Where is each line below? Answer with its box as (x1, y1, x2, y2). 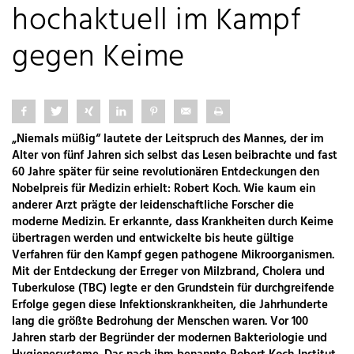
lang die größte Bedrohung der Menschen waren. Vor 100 (12, 311, 308, 331)
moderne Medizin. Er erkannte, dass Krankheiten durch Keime (12, 212, 333, 232)
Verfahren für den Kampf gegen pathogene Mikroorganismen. (12, 245, 334, 265)
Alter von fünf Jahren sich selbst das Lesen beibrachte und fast (12, 145, 337, 165)
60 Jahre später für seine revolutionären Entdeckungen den (12, 162, 319, 182)
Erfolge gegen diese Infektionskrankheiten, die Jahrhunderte (12, 295, 328, 314)
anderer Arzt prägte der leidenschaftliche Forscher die (12, 195, 294, 215)
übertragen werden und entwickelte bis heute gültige (12, 228, 294, 248)
